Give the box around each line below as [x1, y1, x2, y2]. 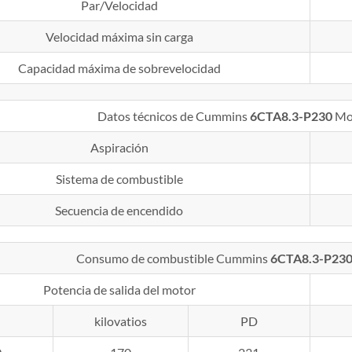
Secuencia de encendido [55, 203, 184, 218]
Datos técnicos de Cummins [97, 108, 250, 124]
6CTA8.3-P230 [249, 108, 332, 124]
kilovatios [93, 313, 147, 329]
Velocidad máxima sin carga [45, 29, 193, 45]
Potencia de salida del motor [42, 282, 196, 298]
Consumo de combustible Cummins [76, 251, 271, 266]
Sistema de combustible [55, 171, 183, 187]
